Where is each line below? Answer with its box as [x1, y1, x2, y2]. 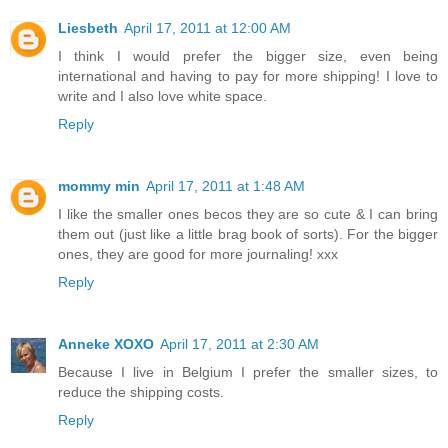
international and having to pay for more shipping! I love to [58, 67, 438, 84]
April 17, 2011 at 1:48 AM [146, 177, 305, 194]
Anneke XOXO [58, 335, 154, 352]
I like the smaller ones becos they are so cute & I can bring [58, 205, 438, 222]
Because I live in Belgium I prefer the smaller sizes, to [58, 363, 438, 380]
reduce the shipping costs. [58, 383, 224, 400]
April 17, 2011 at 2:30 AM [160, 335, 319, 352]
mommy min [58, 177, 140, 194]
